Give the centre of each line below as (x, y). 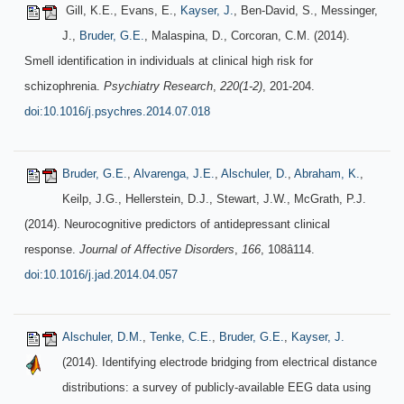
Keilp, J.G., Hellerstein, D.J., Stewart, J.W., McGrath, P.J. (214, 199)
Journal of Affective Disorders (157, 249)
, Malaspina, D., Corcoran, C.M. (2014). (247, 36)
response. (52, 249)
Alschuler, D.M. (102, 337)
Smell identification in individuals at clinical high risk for (169, 61)
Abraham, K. (327, 174)
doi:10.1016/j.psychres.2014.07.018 (117, 111)
